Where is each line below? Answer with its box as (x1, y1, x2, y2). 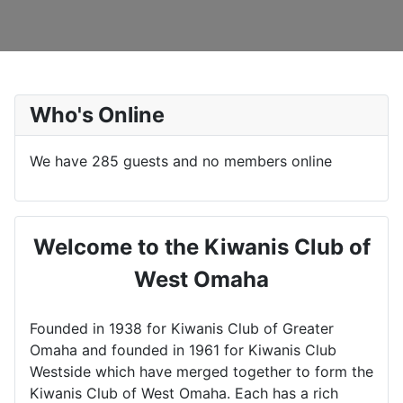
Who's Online (30, 101, 165, 128)
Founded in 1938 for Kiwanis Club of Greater (30, 318, 334, 337)
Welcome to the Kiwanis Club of (32, 233, 371, 260)
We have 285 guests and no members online (30, 151, 332, 170)
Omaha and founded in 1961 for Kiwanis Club (30, 340, 336, 359)
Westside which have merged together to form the (30, 362, 373, 381)
